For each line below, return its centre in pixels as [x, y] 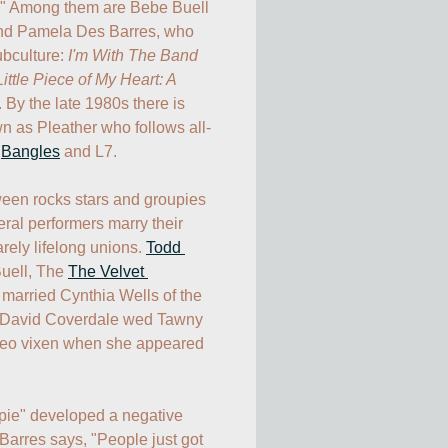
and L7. [88, 151]
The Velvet [106, 271]
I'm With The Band [133, 55]
